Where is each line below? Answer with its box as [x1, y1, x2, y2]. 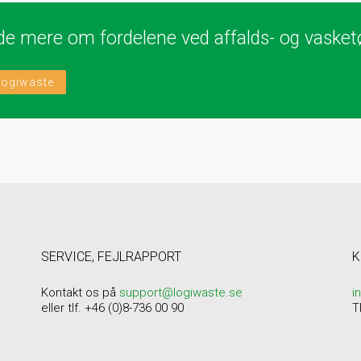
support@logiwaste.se [118, 285, 243, 300]
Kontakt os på [40, 285, 119, 300]
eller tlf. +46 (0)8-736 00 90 [40, 301, 184, 315]
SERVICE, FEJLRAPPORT [40, 249, 181, 264]
